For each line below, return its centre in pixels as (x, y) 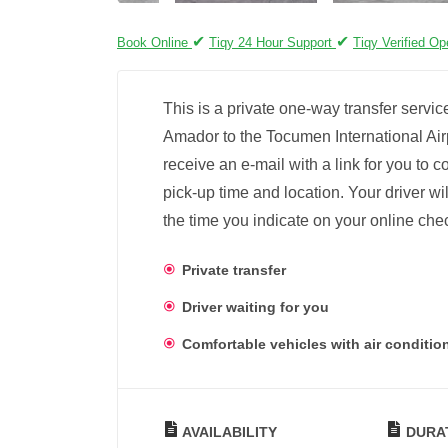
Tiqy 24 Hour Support (272, 43)
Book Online (154, 43)
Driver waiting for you (255, 307)
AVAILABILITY (228, 431)
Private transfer (233, 269)
